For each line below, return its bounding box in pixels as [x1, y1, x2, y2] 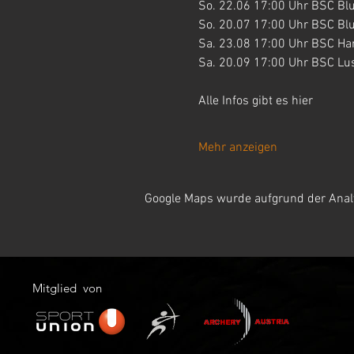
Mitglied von [32, 281, 102, 296]
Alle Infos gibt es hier [198, 93, 313, 109]
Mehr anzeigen [198, 140, 277, 156]
